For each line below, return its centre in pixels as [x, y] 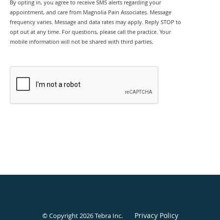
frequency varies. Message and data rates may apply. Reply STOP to [96, 22]
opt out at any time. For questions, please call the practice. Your [90, 32]
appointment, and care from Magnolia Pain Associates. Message [91, 13]
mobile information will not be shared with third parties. [82, 42]
